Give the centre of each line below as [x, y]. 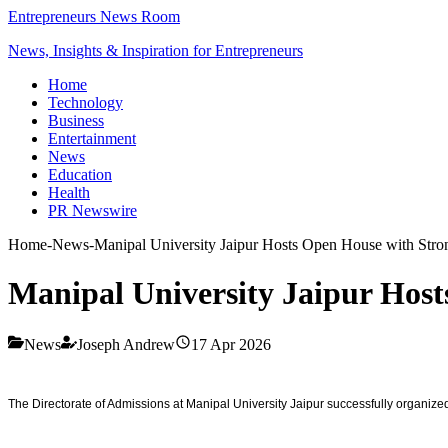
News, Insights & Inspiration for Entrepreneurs [155, 50]
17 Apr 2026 [231, 344]
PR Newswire [92, 210]
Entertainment [92, 138]
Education [80, 174]
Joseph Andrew [126, 344]
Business [76, 120]
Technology [85, 102]
